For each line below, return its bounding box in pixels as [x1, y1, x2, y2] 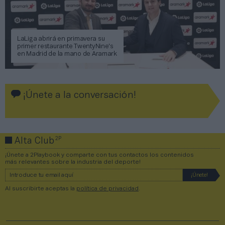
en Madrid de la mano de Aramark [17, 51, 117, 57]
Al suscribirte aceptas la [5, 185, 76, 191]
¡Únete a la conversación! [21, 90, 136, 100]
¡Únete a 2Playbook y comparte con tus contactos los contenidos [5, 152, 194, 158]
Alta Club [12, 137, 57, 146]
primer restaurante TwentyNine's [17, 43, 114, 50]
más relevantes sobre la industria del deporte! [5, 159, 141, 165]
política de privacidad [76, 185, 139, 191]
